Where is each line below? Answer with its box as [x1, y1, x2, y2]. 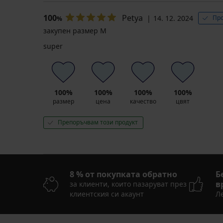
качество [129, 97, 156, 106]
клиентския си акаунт [70, 189, 144, 199]
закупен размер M [43, 26, 107, 36]
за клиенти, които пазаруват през [70, 179, 187, 189]
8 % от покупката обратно [70, 169, 177, 180]
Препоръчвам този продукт [58, 118, 138, 127]
